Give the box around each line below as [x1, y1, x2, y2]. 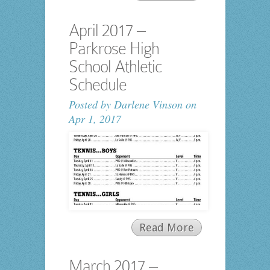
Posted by [68, 96, 114, 111]
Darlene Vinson [113, 96, 183, 111]
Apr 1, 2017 [68, 111, 121, 126]
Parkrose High [68, 39, 159, 58]
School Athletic [68, 57, 162, 76]
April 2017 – [68, 20, 145, 40]
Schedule [68, 75, 127, 94]
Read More [139, 221, 194, 234]
